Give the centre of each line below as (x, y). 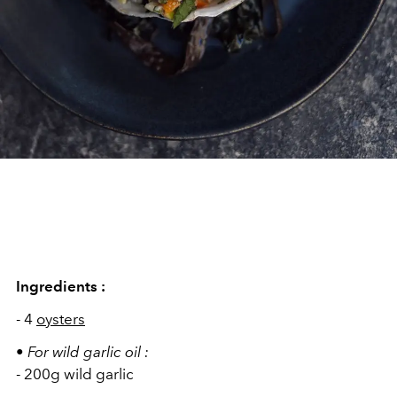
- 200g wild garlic (75, 374)
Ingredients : (61, 286)
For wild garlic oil (84, 352)
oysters (61, 319)
